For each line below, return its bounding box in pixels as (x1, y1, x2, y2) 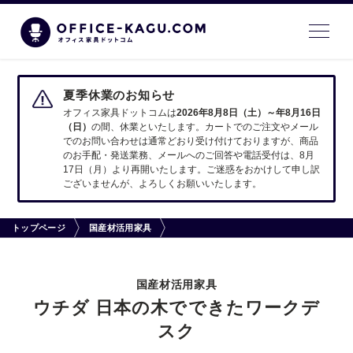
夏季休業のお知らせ (63, 88, 176, 102)
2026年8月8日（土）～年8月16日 (176, 107, 321, 118)
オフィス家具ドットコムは (63, 107, 177, 118)
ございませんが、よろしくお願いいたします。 (63, 178, 262, 189)
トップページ (12, 223, 66, 232)
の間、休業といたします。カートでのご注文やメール (91, 121, 319, 132)
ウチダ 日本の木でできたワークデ (32, 298, 321, 318)
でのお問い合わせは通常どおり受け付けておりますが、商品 (63, 136, 319, 147)
